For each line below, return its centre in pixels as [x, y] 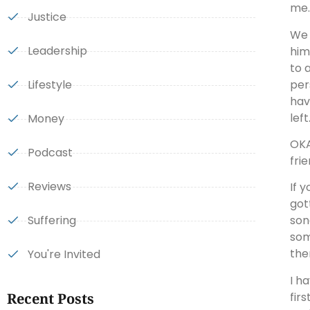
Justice [47, 17]
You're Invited [64, 254]
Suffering [52, 220]
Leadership [57, 51]
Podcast [50, 153]
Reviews [49, 186]
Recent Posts [51, 299]
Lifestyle [49, 85]
